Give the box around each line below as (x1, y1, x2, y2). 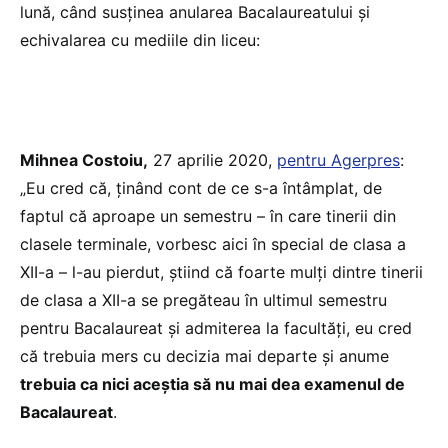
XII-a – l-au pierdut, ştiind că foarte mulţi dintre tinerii (20, 261, 423, 282)
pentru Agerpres (277, 149, 400, 170)
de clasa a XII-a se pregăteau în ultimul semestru (20, 289, 387, 310)
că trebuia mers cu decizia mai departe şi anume (20, 345, 389, 366)
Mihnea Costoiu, (20, 149, 148, 170)
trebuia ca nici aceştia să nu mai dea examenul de (20, 373, 405, 394)
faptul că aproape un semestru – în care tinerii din (20, 205, 396, 226)
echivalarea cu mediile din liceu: (20, 29, 260, 50)
